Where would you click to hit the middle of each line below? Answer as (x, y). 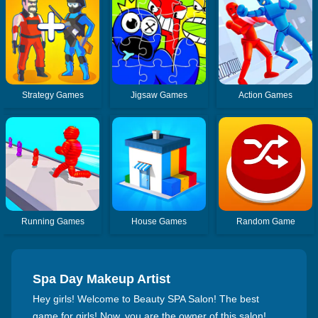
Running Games (53, 221)
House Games (159, 221)
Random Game (265, 221)
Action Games (266, 95)
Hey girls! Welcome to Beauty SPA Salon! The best (146, 298)
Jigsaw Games (159, 95)
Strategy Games (53, 95)
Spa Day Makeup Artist (102, 279)
